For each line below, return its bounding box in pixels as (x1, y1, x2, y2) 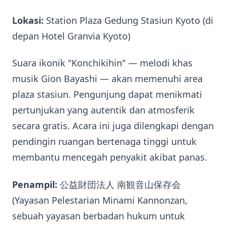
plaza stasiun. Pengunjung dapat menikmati (12, 88, 202, 101)
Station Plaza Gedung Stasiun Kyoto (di (44, 14, 213, 26)
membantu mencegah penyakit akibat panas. (12, 151, 207, 164)
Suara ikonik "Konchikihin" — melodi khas (12, 57, 193, 69)
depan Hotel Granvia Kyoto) (12, 29, 130, 42)
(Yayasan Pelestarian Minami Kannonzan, (12, 194, 187, 206)
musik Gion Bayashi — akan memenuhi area (12, 72, 203, 85)
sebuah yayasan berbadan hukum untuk (12, 209, 185, 222)
